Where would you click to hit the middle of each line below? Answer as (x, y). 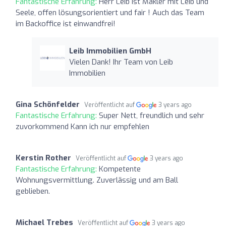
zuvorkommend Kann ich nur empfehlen (82, 126)
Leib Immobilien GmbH (110, 51)
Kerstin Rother (43, 158)
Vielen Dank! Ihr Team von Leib (121, 62)
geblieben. (33, 191)
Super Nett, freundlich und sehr (152, 115)
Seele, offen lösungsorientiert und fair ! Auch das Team (110, 12)
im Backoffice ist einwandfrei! (66, 23)
